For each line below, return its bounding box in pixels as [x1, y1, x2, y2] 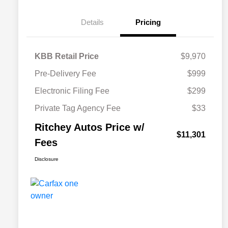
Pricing [135, 18, 161, 27]
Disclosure [35, 156, 59, 162]
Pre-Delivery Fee [35, 69, 96, 78]
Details [80, 18, 104, 27]
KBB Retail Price [35, 52, 99, 61]
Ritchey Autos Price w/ [35, 122, 145, 133]
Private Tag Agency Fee [35, 104, 121, 113]
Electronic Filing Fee [35, 87, 109, 96]
